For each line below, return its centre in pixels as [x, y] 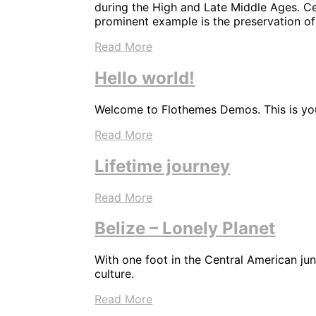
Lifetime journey [163, 166]
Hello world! [145, 78]
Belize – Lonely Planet [185, 229]
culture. [115, 274]
